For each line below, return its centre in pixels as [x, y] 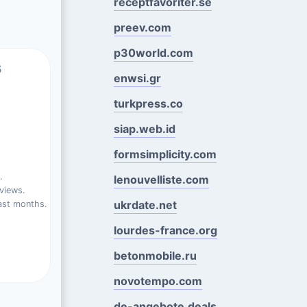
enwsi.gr [137, 78]
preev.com [142, 27]
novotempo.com [158, 281]
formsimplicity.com [165, 154]
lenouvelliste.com [161, 179]
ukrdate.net [145, 205]
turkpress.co [148, 103]
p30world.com [153, 52]
